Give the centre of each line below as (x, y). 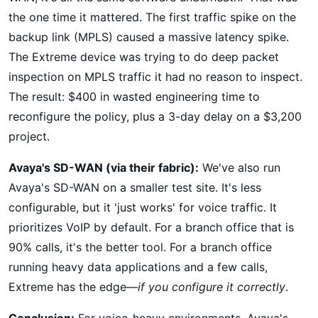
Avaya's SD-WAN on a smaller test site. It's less (135, 187)
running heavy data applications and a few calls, (138, 267)
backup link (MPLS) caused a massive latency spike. (149, 37)
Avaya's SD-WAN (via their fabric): (104, 167)
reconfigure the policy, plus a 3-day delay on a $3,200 (155, 116)
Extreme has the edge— (73, 286)
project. (29, 136)
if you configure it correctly (212, 286)
